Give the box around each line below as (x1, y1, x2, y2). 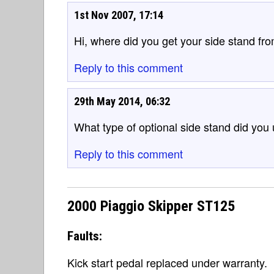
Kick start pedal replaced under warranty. (67, 254, 267, 270)
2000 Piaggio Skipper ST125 (67, 198, 235, 215)
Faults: (67, 228, 102, 243)
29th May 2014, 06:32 (74, 95, 170, 108)
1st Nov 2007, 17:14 (74, 9, 163, 21)
